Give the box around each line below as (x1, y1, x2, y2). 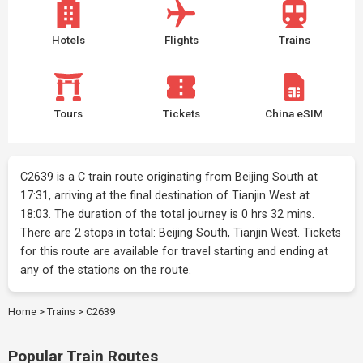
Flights (164, 33, 199, 46)
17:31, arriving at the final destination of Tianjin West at (20, 189, 310, 203)
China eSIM (265, 107, 324, 120)
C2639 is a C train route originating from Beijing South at (20, 170, 318, 184)
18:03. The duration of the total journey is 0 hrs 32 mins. (20, 207, 314, 221)
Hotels (52, 33, 86, 46)
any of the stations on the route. (20, 263, 191, 277)
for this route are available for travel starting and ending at (20, 245, 328, 258)
